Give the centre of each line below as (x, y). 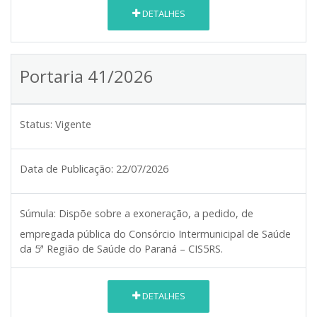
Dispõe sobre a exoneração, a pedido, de (156, 213)
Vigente (73, 124)
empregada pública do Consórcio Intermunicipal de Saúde (155, 234)
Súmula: (38, 213)
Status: (36, 124)
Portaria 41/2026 (87, 76)
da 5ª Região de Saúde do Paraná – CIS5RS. (121, 248)
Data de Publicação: (67, 168)
